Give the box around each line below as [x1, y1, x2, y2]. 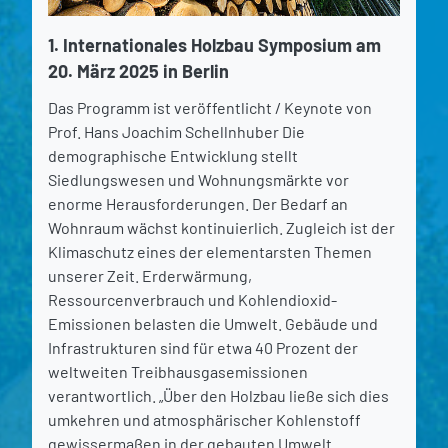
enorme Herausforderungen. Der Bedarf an [48, 193, 348, 213]
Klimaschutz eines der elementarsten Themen [48, 241, 372, 261]
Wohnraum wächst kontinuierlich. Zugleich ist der [48, 217, 395, 237]
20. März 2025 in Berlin [48, 59, 229, 82]
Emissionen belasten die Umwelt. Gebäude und [48, 313, 378, 333]
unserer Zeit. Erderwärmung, [48, 265, 252, 285]
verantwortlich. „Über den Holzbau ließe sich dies [48, 385, 389, 405]
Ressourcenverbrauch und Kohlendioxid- [48, 289, 337, 309]
